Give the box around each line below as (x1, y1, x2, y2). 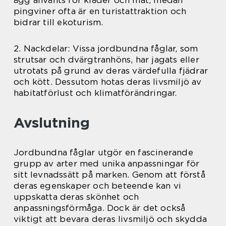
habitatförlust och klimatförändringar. (14, 88, 177, 98)
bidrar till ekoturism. (14, 17, 103, 28)
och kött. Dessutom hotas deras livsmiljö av (14, 77, 202, 87)
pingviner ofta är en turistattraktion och (14, 6, 187, 17)
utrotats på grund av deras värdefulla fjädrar (14, 66, 208, 76)
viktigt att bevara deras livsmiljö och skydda (14, 214, 207, 224)
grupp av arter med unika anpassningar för (14, 158, 200, 169)
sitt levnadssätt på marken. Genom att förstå (14, 169, 205, 180)
